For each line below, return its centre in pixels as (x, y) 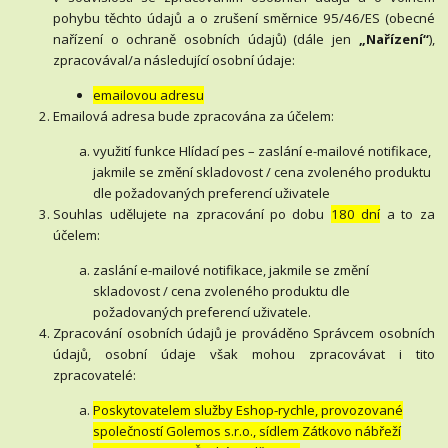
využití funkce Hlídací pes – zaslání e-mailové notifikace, (262, 150)
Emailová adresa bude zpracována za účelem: (194, 115)
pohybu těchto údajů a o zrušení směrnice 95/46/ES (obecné (244, 17)
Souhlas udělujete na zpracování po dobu (192, 213)
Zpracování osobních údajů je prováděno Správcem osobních (244, 332)
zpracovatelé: (95, 374)
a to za (407, 213)
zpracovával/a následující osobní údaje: (174, 59)
